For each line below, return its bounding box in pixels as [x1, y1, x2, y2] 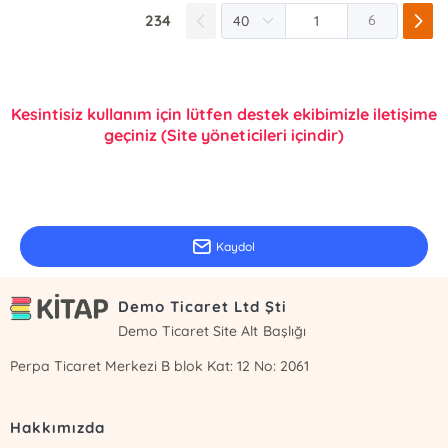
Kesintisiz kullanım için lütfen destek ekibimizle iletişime [11, 104, 437, 124]
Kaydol [215, 239, 255, 254]
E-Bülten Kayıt [20, 172, 117, 190]
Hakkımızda [10, 417, 105, 437]
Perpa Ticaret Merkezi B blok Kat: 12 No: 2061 [10, 356, 310, 375]
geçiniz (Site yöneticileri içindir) [104, 125, 344, 145]
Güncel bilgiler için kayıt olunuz [20, 199, 176, 213]
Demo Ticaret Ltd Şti [118, 297, 288, 317]
